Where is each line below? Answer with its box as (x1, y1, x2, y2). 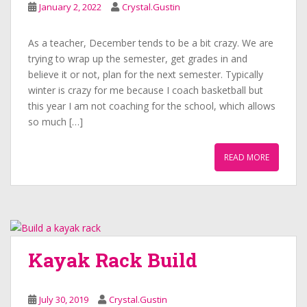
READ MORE (224, 151, 269, 163)
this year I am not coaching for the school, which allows (28, 99, 275, 112)
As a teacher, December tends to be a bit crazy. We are (28, 36, 273, 49)
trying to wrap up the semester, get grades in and (28, 52, 247, 65)
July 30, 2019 (39, 293, 88, 306)
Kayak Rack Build (28, 247, 197, 273)
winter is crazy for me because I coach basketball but (28, 84, 263, 97)
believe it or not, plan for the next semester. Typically (28, 68, 263, 81)
